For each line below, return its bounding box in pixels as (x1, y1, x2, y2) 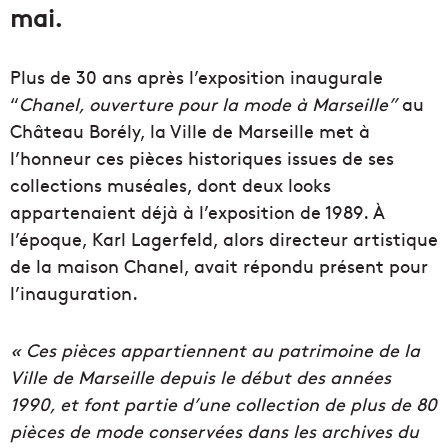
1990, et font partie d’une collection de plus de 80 (10, 391, 437, 417)
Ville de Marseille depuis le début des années (10, 364, 391, 390)
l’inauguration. (10, 280, 138, 306)
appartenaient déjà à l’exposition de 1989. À (10, 199, 385, 225)
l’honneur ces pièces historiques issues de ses (10, 145, 394, 171)
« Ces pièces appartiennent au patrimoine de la (10, 337, 420, 363)
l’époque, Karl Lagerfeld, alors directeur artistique (10, 226, 438, 252)
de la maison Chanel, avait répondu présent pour (10, 253, 428, 279)
